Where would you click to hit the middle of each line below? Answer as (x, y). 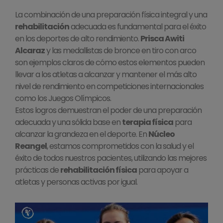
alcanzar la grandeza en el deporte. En (82, 134)
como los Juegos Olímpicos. (63, 99)
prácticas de (38, 170)
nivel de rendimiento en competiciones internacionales (109, 87)
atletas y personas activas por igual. (76, 182)
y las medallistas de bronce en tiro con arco (120, 51)
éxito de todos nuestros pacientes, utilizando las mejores (111, 158)
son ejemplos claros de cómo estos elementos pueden (110, 63)
